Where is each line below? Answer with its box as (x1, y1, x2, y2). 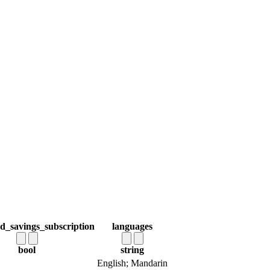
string (121, 245, 144, 256)
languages (112, 221, 152, 232)
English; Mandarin (97, 258, 168, 269)
